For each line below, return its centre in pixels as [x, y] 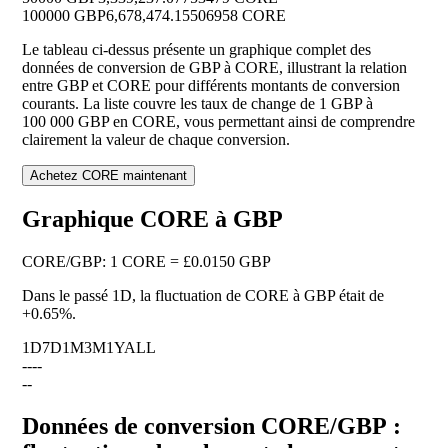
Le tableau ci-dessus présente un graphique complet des [196, 50]
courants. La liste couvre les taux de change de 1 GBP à [197, 104]
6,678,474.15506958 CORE [196, 16]
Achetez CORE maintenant [108, 176]
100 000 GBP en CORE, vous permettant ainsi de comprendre [218, 122]
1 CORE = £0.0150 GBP [190, 262]
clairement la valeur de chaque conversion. [156, 140]
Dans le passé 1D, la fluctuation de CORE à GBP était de [203, 296]
